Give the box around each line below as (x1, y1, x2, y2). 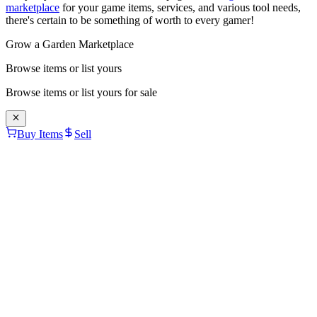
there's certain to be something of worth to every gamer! (6, 14, 254, 27)
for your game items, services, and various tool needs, (59, 1, 301, 14)
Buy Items (17, 127, 63, 140)
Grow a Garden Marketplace (6, 38, 134, 51)
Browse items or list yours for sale (6, 86, 157, 99)
